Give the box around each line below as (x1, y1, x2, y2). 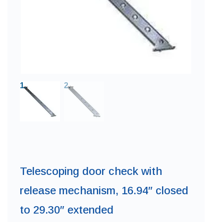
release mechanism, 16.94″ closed (20, 184, 188, 197)
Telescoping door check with (20, 165, 162, 178)
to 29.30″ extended (20, 204, 113, 217)
